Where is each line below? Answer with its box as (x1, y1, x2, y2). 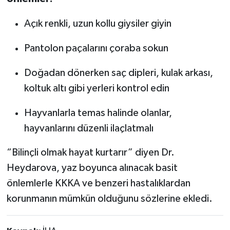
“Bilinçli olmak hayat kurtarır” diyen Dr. (6, 147, 175, 158)
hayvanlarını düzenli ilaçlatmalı (24, 123, 154, 133)
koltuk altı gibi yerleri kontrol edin (24, 83, 169, 93)
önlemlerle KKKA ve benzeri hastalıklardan (6, 178, 190, 188)
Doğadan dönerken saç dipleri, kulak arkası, (24, 67, 213, 78)
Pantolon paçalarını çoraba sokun (24, 43, 168, 53)
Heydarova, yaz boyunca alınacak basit (6, 162, 178, 173)
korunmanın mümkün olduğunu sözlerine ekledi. (6, 193, 213, 204)
